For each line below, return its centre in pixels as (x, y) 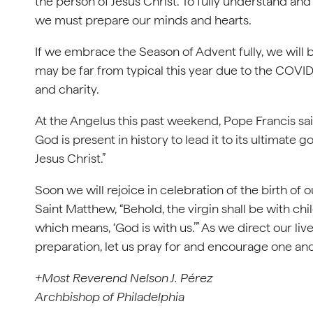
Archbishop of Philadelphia (110, 297)
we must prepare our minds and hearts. (143, 20)
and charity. (67, 89)
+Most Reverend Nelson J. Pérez (124, 278)
